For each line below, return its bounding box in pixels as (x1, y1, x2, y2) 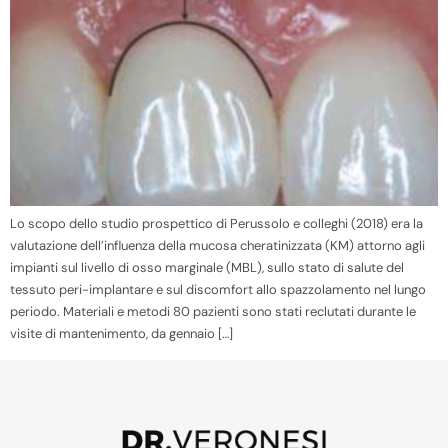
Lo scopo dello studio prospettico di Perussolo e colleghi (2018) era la (10, 215, 423, 233)
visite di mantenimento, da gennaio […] (10, 325, 233, 343)
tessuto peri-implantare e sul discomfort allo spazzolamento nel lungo (10, 281, 426, 299)
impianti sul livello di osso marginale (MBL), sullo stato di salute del (10, 259, 404, 277)
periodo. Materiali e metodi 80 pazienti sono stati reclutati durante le (10, 303, 416, 321)
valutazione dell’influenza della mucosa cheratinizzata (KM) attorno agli (10, 237, 425, 255)
